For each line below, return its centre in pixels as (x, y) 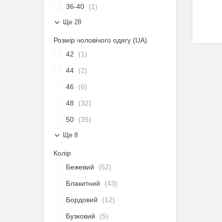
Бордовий (82, 200)
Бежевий (80, 167)
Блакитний (83, 183)
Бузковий (81, 216)
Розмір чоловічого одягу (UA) (100, 40)
